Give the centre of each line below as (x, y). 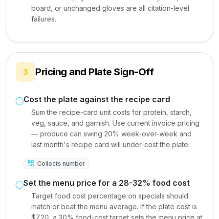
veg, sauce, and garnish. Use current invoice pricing (115, 123)
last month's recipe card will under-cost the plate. (110, 144)
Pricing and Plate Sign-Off (94, 72)
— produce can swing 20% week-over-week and (111, 133)
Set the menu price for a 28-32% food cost (107, 183)
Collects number (60, 163)
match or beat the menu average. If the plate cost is (114, 206)
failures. (44, 19)
